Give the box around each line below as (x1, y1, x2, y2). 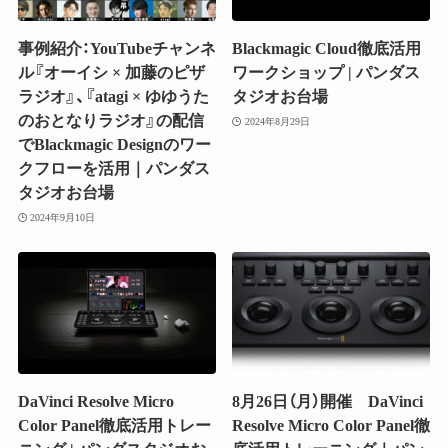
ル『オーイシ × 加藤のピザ (17, 64, 205, 82)
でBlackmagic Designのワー (17, 136, 211, 154)
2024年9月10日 (30, 211, 96, 223)
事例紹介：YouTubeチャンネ (17, 40, 216, 58)
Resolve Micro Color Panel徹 (232, 417, 431, 435)
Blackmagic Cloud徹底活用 (232, 40, 422, 58)
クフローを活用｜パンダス (17, 160, 210, 178)
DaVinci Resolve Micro (17, 393, 174, 411)
